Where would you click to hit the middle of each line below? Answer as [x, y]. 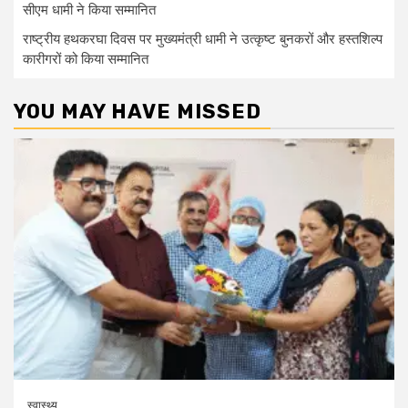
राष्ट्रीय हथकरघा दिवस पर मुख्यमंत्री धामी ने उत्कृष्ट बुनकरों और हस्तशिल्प [203, 39]
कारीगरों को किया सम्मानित [86, 59]
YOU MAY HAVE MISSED [138, 111]
